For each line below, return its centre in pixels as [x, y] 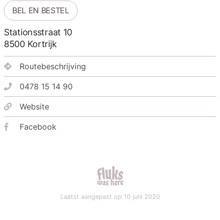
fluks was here [136, 172]
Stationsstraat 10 [38, 32]
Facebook [38, 127]
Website [34, 107]
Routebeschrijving [53, 67]
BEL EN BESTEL [41, 11]
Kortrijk [42, 44]
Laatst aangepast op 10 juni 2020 [110, 197]
